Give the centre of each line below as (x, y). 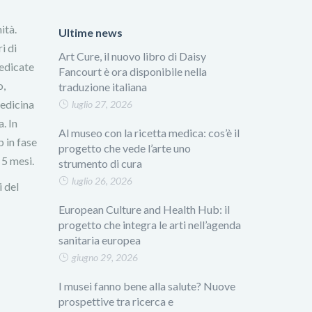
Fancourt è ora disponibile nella (132, 71)
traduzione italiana (102, 87)
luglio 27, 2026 (102, 104)
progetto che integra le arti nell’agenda (149, 225)
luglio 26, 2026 (102, 181)
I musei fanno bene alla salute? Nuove (147, 286)
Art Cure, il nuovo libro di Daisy (132, 56)
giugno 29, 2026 (104, 257)
